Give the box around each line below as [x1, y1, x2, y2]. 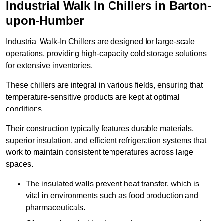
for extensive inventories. [6, 61, 93, 70]
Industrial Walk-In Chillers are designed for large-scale [6, 37, 195, 46]
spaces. [6, 160, 33, 169]
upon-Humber [6, 14, 84, 28]
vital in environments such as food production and [26, 191, 198, 200]
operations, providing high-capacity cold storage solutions [6, 49, 207, 58]
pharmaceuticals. [26, 203, 85, 212]
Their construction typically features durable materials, [6, 124, 194, 133]
